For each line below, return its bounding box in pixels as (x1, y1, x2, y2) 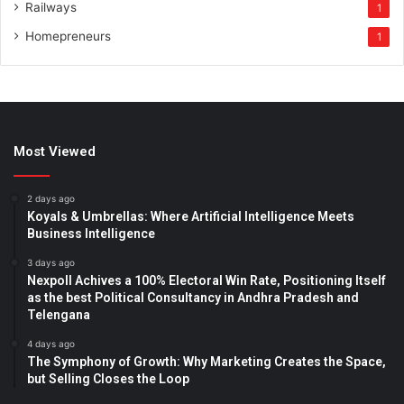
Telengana (27, 307, 90, 322)
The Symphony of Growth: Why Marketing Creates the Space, (27, 353, 386, 369)
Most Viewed (14, 142, 96, 160)
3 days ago (27, 256, 75, 268)
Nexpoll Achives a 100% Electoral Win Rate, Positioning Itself (27, 272, 386, 288)
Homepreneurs (25, 28, 111, 43)
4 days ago (27, 337, 75, 349)
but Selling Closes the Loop (27, 371, 189, 386)
